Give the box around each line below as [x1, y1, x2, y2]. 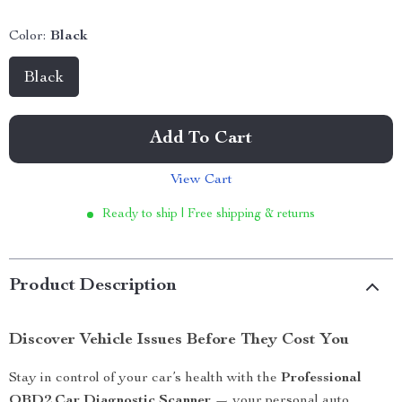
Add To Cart [150, 130, 252, 148]
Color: [9, 30, 46, 44]
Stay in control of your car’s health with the [9, 371, 281, 386]
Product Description [9, 277, 177, 295]
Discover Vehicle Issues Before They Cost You [9, 332, 349, 348]
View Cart [170, 173, 232, 188]
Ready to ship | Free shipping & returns [102, 208, 315, 221]
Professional [281, 371, 362, 386]
